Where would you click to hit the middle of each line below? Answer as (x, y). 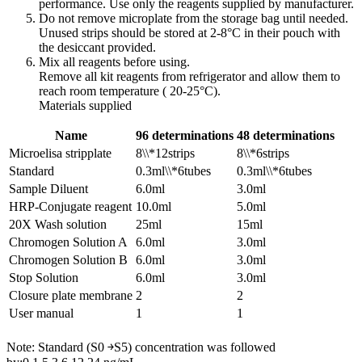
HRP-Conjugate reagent (70, 206)
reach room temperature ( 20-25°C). (130, 91)
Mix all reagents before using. (114, 62)
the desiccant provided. (97, 47)
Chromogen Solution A (68, 242)
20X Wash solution (58, 224)
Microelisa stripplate (60, 153)
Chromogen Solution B (68, 260)
